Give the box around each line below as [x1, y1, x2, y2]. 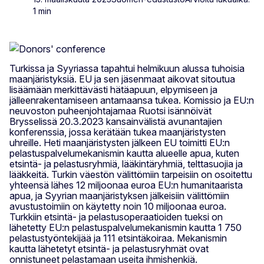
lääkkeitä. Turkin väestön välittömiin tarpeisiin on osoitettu [9, 168, 252, 180]
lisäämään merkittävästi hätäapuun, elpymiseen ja [9, 83, 217, 95]
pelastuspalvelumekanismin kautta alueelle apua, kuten [9, 147, 239, 159]
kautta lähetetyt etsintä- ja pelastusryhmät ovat [9, 242, 209, 255]
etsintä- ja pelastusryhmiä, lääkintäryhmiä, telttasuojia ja [9, 157, 243, 170]
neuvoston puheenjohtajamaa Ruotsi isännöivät [9, 104, 212, 117]
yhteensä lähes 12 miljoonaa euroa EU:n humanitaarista [9, 179, 243, 191]
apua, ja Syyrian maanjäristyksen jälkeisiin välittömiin [9, 189, 229, 202]
